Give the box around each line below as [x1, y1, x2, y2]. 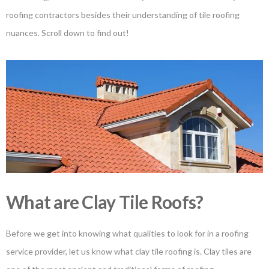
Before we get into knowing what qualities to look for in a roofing [6, 228, 249, 238]
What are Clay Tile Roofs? [6, 190, 204, 213]
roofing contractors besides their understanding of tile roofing [6, 10, 240, 20]
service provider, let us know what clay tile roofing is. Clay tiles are [6, 246, 252, 256]
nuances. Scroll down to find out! [6, 28, 129, 38]
